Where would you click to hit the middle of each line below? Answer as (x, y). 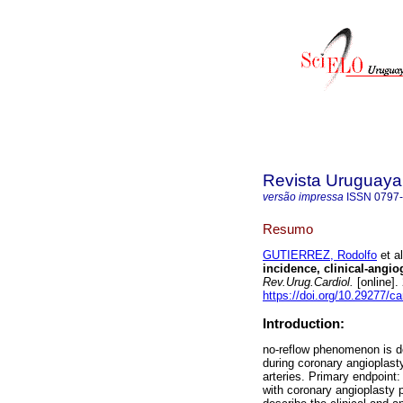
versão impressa (303, 197)
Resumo (288, 228)
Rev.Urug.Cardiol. (308, 282)
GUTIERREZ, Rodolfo (320, 255)
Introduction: (304, 324)
